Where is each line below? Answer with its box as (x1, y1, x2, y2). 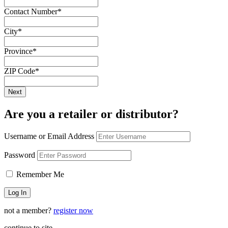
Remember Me (14, 170, 64, 179)
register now (53, 206, 93, 215)
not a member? (4, 206, 53, 215)
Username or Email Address (4, 132, 94, 141)
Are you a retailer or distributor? (4, 107, 179, 121)
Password (4, 151, 35, 160)
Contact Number (4, 7, 58, 16)
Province (4, 47, 33, 56)
